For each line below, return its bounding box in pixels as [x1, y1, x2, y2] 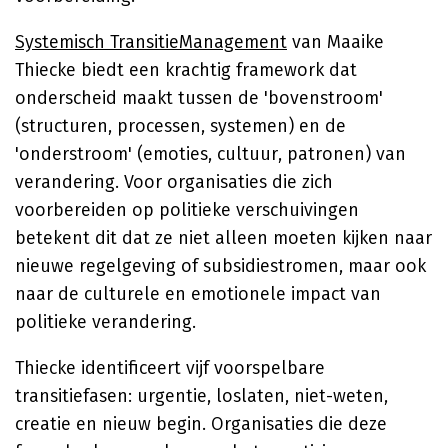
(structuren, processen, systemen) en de [15, 115, 346, 137]
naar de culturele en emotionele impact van [15, 283, 381, 305]
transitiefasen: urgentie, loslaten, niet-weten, [15, 385, 388, 407]
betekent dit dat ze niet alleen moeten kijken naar [15, 227, 432, 249]
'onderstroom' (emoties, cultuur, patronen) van [15, 143, 406, 165]
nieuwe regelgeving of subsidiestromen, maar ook [15, 255, 426, 277]
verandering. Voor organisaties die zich [15, 171, 333, 193]
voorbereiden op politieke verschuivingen [15, 199, 359, 221]
